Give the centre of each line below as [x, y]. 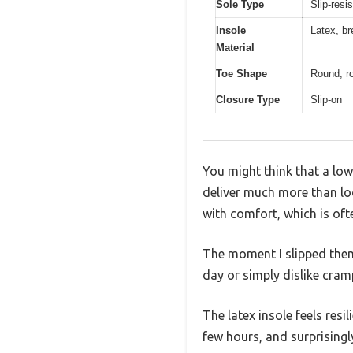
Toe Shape [242, 73]
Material [235, 47]
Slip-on [326, 99]
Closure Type [248, 99]
